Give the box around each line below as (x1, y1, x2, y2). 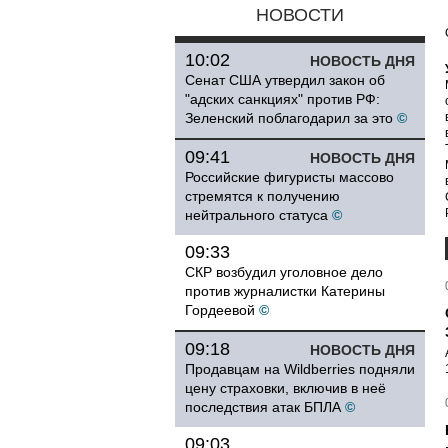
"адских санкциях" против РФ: (185, 91, 380, 107)
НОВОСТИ (256, 5, 344, 25)
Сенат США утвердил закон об (185, 72, 385, 88)
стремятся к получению (185, 188, 340, 204)
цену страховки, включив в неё (185, 380, 386, 396)
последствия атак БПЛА (185, 399, 341, 415)
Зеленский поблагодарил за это (185, 110, 393, 126)
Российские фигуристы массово (185, 169, 394, 185)
